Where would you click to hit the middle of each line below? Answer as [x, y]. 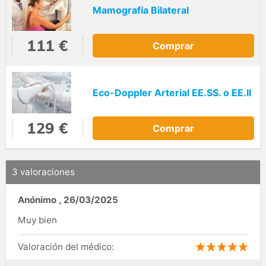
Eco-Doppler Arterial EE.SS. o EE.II [172, 93]
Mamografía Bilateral [141, 10]
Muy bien [37, 220]
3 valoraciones [43, 172]
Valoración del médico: [66, 246]
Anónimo [37, 199]
